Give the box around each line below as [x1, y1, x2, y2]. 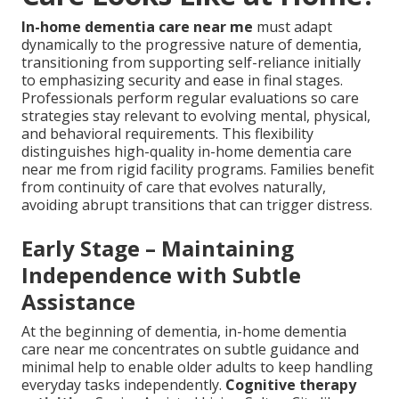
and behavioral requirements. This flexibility [21, 124, 313, 144]
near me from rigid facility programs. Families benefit [21, 159, 374, 180]
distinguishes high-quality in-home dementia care [21, 142, 352, 162]
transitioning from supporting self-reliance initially [21, 53, 361, 73]
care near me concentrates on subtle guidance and [21, 339, 359, 360]
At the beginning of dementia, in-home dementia [21, 322, 346, 342]
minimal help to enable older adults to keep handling [21, 357, 373, 378]
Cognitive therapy [225, 375, 356, 395]
